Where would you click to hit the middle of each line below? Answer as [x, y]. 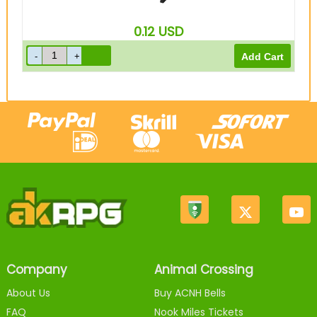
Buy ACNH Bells [190, 293]
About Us [28, 293]
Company [36, 270]
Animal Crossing [204, 270]
